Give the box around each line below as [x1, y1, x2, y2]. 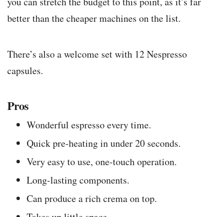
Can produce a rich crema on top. [27, 192, 157, 205]
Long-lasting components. [27, 173, 129, 187]
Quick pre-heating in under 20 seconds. [27, 137, 181, 150]
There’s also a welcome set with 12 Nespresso [7, 47, 187, 61]
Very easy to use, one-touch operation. [27, 155, 177, 169]
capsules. [7, 64, 43, 77]
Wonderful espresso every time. [27, 118, 151, 132]
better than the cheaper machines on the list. [7, 12, 181, 25]
